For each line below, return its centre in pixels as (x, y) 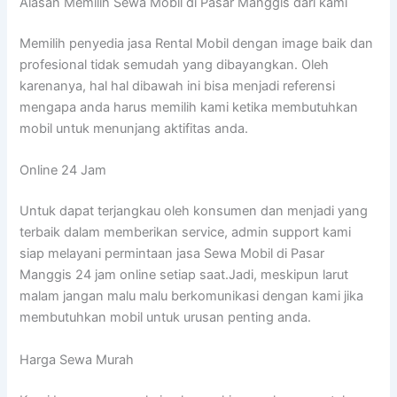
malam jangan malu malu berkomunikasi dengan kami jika (192, 296)
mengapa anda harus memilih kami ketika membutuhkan (189, 108)
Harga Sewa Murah (77, 359)
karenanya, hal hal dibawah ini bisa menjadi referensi (178, 86)
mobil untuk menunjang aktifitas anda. (134, 129)
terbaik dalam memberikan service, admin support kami (186, 233)
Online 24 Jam (63, 171)
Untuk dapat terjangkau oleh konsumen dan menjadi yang (194, 211)
